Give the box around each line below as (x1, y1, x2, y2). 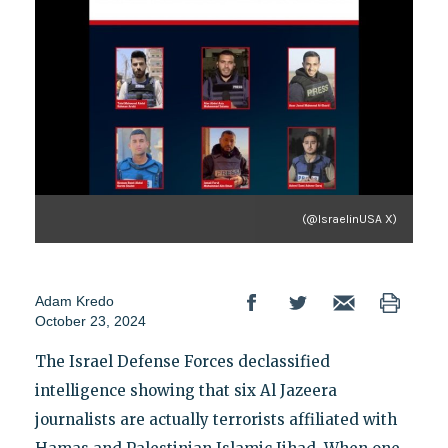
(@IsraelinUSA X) (302, 211, 398, 226)
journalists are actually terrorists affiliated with (34, 409, 397, 429)
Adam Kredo (34, 292, 114, 309)
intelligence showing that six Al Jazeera (34, 380, 337, 400)
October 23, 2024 (34, 312, 146, 329)
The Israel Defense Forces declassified (34, 351, 330, 371)
